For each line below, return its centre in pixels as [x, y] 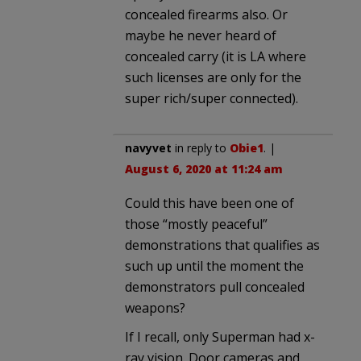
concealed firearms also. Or [206, 15]
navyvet [148, 148]
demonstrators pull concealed [215, 287]
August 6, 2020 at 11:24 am [204, 169]
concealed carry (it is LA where [216, 57]
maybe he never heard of [201, 36]
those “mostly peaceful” [196, 224]
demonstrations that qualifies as [222, 245]
